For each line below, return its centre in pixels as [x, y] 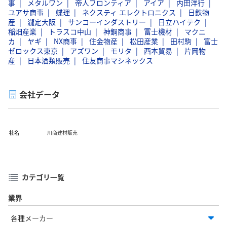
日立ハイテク [179, 22]
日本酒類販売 [49, 60]
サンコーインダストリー [107, 22]
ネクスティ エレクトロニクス [129, 12]
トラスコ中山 [70, 31]
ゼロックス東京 [33, 50]
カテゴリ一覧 [43, 177]
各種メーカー [32, 218]
